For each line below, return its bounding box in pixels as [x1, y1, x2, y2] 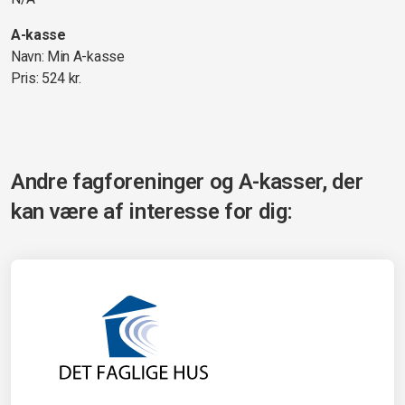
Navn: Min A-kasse [11, 48, 125, 65]
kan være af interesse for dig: [11, 199, 293, 224]
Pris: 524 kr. [11, 70, 81, 87]
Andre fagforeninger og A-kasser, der [11, 169, 363, 194]
